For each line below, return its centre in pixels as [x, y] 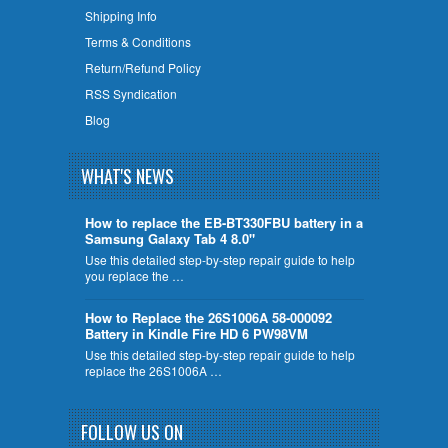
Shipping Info [120, 15]
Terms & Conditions [137, 41]
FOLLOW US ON [132, 432]
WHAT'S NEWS [127, 176]
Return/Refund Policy [142, 67]
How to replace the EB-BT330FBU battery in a [223, 222]
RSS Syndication [130, 93]
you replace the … [134, 275]
